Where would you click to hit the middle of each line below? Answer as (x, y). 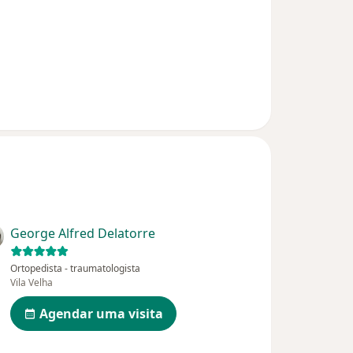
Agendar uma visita (102, 314)
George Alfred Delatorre (83, 234)
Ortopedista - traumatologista (76, 269)
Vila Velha (32, 283)
